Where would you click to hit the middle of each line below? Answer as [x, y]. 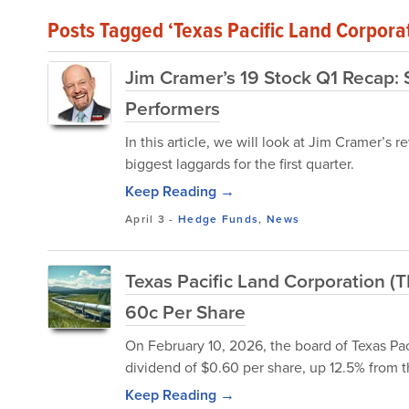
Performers [173, 108]
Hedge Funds [219, 219]
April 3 [146, 219]
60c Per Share [185, 311]
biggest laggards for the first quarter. [240, 163]
